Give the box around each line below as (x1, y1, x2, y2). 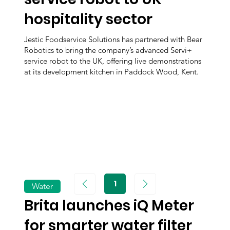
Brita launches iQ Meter (24, 196, 195, 216)
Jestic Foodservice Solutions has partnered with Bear (24, 34, 203, 45)
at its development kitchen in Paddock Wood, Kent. (24, 67, 199, 77)
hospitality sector (24, 9, 153, 30)
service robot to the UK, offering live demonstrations (24, 56, 202, 66)
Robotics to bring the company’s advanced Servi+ (24, 45, 193, 55)
